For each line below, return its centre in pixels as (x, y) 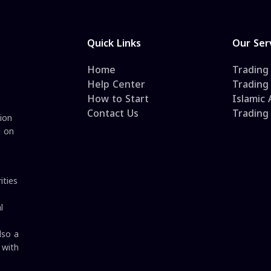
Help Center (116, 84)
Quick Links (114, 43)
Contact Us (113, 113)
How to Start (118, 99)
